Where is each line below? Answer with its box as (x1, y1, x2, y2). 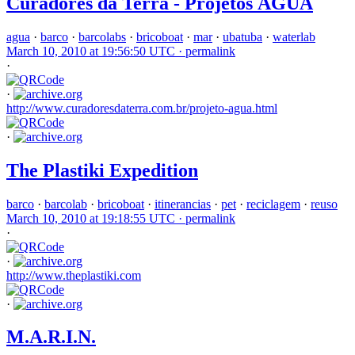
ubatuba (223, 29, 262, 44)
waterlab (273, 29, 315, 44)
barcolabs (78, 29, 126, 44)
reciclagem (246, 197, 300, 211)
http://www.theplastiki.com (6, 268, 141, 282)
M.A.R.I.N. (6, 326, 96, 348)
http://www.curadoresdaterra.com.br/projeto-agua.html (6, 101, 277, 115)
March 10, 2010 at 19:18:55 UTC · (6, 211, 185, 225)
